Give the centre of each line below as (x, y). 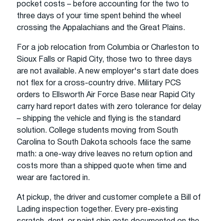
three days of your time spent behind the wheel (99, 16)
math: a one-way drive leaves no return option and (105, 154)
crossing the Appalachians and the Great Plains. (101, 28)
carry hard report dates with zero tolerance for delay (109, 107)
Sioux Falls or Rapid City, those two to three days (104, 59)
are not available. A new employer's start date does (108, 71)
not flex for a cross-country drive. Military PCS (99, 83)
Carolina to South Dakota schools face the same (104, 142)
